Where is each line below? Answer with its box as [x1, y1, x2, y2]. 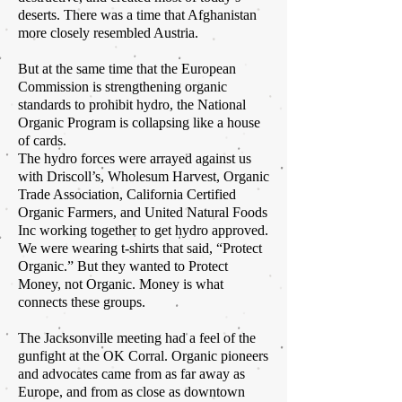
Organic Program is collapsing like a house [18, 115, 260, 131]
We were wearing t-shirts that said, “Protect [18, 240, 262, 257]
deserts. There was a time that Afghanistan [18, 7, 257, 23]
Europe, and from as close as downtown [18, 384, 245, 400]
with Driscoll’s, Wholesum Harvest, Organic [18, 169, 269, 185]
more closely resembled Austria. [18, 25, 198, 41]
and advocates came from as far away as [18, 366, 245, 382]
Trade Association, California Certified [18, 187, 236, 203]
